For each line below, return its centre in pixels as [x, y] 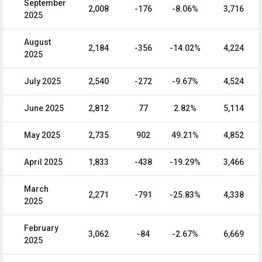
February [41, 228]
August [37, 42]
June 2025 [44, 108]
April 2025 [43, 162]
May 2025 [42, 135]
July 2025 [42, 82]
